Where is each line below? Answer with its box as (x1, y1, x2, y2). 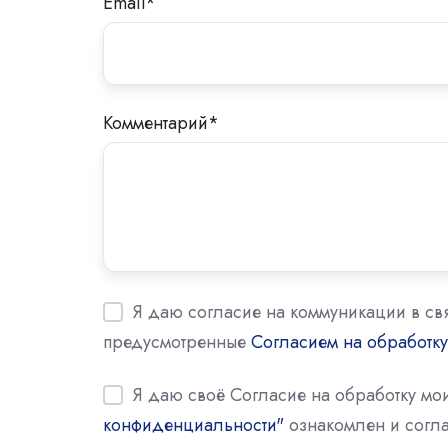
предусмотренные (103, 328, 251, 355)
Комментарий (103, 109, 208, 136)
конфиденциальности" (103, 412, 284, 439)
